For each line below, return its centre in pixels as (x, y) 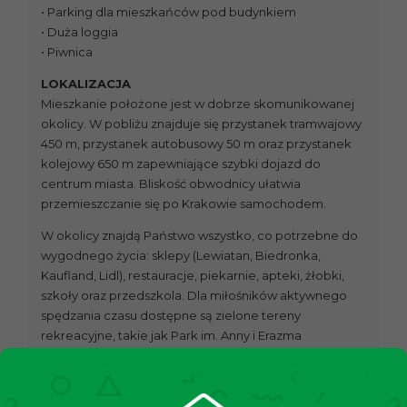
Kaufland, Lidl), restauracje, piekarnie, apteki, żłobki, (193, 276)
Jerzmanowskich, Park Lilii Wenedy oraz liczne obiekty (200, 356)
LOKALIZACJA (86, 84)
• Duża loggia (79, 32)
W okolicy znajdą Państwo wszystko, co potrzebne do (199, 236)
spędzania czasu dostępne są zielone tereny (171, 316)
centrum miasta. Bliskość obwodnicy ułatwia (171, 184)
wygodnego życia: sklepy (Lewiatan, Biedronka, (181, 256)
